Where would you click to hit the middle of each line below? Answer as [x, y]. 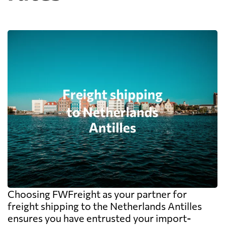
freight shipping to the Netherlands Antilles [105, 206]
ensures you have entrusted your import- [99, 218]
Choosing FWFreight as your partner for [97, 194]
